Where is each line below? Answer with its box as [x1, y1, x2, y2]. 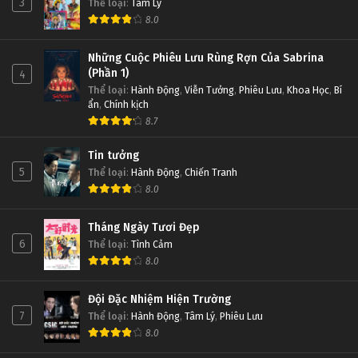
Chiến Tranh [185, 166, 237, 179]
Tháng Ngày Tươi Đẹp [88, 221, 200, 235]
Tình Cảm [131, 238, 173, 251]
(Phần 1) [88, 66, 129, 81]
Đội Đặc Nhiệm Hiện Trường [88, 292, 231, 307]
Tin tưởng [88, 149, 139, 163]
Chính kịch [104, 98, 149, 111]
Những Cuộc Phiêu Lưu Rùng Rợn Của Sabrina [88, 51, 324, 66]
